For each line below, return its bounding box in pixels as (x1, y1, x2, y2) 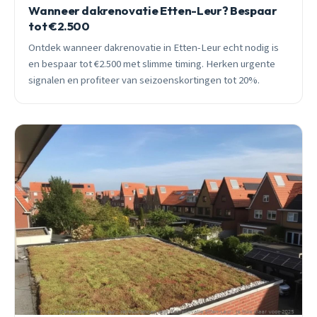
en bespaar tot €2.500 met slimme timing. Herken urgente (28, 57, 276, 72)
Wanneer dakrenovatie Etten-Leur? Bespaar (28, 3, 277, 18)
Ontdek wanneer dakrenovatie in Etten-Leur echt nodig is (28, 40, 279, 56)
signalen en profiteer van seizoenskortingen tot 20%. (28, 73, 260, 88)
